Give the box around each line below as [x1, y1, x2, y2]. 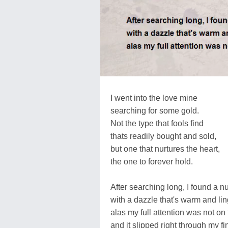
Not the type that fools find [110, 119, 204, 128]
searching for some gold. [110, 106, 199, 115]
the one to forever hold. [110, 157, 193, 166]
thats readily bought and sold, [110, 131, 216, 140]
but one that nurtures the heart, [110, 144, 220, 153]
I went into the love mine [110, 93, 197, 102]
